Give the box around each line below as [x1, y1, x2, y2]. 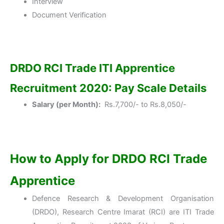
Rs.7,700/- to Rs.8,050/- [100, 100, 186, 109]
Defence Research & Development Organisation [31, 193, 214, 203]
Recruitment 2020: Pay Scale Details [10, 81, 206, 95]
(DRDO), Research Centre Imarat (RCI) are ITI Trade [31, 207, 214, 216]
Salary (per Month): [31, 100, 100, 109]
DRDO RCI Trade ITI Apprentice [10, 61, 175, 75]
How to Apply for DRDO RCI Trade [10, 151, 207, 166]
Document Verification [31, 10, 106, 20]
